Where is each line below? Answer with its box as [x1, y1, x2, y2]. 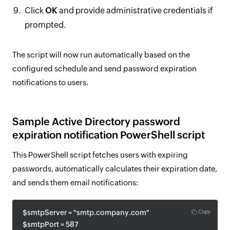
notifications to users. [12, 78, 88, 87]
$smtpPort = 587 [23, 220, 79, 228]
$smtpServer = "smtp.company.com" [23, 208, 149, 217]
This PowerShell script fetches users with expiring [12, 150, 188, 159]
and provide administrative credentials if [57, 6, 213, 15]
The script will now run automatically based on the [12, 50, 190, 59]
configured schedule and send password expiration [12, 64, 197, 73]
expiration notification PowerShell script [12, 129, 205, 141]
